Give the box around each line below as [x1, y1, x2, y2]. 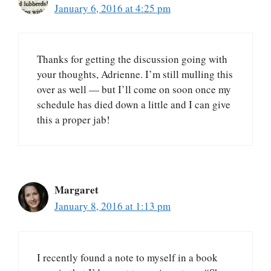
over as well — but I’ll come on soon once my [37, 82, 231, 97]
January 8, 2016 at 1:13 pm [54, 199, 171, 214]
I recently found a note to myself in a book [37, 250, 218, 264]
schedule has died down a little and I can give [37, 97, 230, 112]
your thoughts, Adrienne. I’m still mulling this [37, 67, 233, 82]
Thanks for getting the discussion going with [37, 52, 227, 67]
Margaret [54, 182, 99, 198]
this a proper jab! [37, 113, 110, 127]
